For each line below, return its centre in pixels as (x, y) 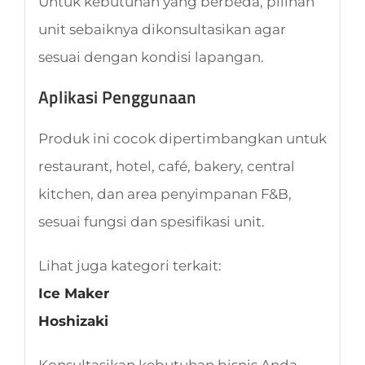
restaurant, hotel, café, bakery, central (166, 166)
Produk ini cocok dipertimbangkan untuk (182, 138)
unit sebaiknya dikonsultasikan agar (162, 29)
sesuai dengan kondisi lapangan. (151, 57)
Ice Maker (73, 293)
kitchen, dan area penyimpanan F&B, (165, 193)
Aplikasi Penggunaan (117, 97)
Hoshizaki (73, 321)
